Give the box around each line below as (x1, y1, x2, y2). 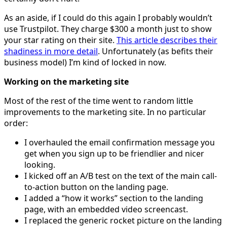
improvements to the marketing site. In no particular (4, 106, 206, 118)
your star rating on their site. (4, 34, 117, 46)
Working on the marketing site (4, 75, 129, 87)
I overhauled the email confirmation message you (24, 136, 215, 148)
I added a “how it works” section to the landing (24, 192, 203, 204)
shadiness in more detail (4, 45, 98, 57)
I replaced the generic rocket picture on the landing (24, 214, 222, 226)
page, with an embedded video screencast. (24, 203, 188, 215)
